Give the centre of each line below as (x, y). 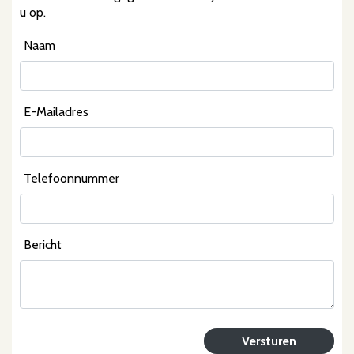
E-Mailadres (56, 112)
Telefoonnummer (72, 179)
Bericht (43, 245)
